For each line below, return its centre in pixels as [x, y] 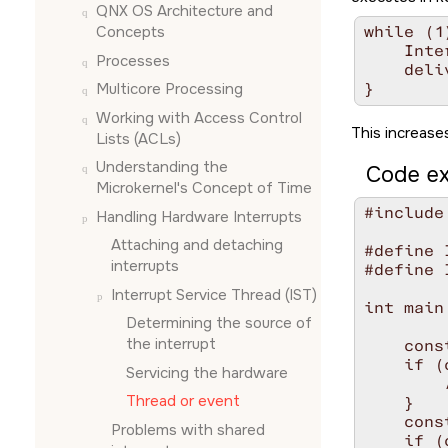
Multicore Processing [169, 89]
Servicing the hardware [207, 372]
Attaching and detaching [197, 245]
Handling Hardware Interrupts [199, 216]
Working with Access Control [199, 117]
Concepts [130, 32]
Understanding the [162, 167]
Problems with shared [188, 429]
